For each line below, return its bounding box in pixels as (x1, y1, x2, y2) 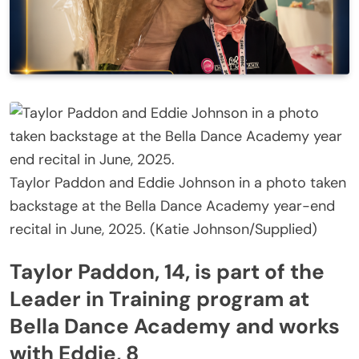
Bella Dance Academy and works (10, 313, 340, 341)
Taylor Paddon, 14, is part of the (10, 258, 325, 286)
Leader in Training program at (10, 285, 309, 313)
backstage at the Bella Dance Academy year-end (10, 196, 335, 216)
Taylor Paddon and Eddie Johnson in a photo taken (10, 172, 346, 192)
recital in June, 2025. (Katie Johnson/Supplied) (10, 219, 317, 239)
